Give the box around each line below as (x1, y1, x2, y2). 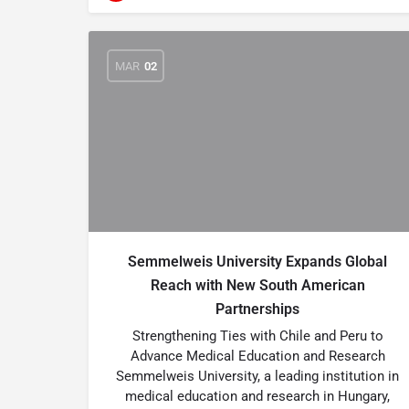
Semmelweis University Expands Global (128, 253, 387, 270)
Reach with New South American (150, 277, 365, 294)
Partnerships (215, 300, 299, 318)
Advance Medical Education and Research (130, 348, 385, 364)
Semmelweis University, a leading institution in (116, 368, 399, 384)
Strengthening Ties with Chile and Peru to (131, 328, 383, 344)
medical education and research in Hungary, (125, 388, 390, 404)
